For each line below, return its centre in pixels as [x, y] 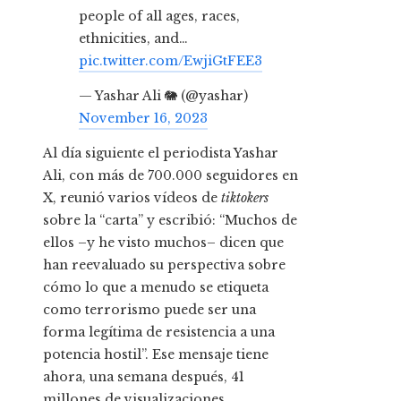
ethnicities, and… [133, 39]
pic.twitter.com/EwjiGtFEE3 [171, 61]
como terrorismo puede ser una [149, 310]
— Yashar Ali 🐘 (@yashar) [163, 96]
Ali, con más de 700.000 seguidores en [171, 176]
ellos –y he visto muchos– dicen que [163, 243]
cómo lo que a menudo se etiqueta [156, 288]
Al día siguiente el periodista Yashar [161, 154]
